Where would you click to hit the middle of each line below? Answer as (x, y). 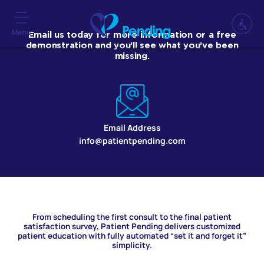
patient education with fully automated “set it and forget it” (132, 236)
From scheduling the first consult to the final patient (132, 217)
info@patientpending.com (132, 141)
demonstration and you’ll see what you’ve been (132, 45)
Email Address (132, 128)
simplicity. (132, 245)
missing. (132, 56)
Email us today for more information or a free (132, 35)
